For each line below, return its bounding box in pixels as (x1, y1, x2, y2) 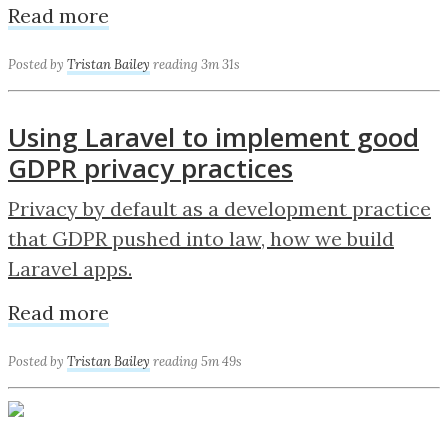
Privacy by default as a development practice (8, 195, 431, 221)
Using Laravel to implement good (8, 118, 419, 155)
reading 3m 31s (153, 56, 240, 74)
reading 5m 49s (153, 352, 242, 370)
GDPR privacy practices (8, 149, 293, 186)
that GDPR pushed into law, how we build (8, 225, 394, 251)
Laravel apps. (8, 255, 132, 281)
